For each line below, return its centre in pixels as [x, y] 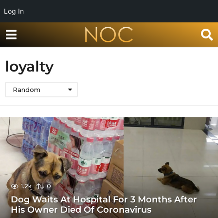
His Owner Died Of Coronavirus [81, 209]
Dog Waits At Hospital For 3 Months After [104, 199]
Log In [14, 11]
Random [27, 90]
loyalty [29, 66]
